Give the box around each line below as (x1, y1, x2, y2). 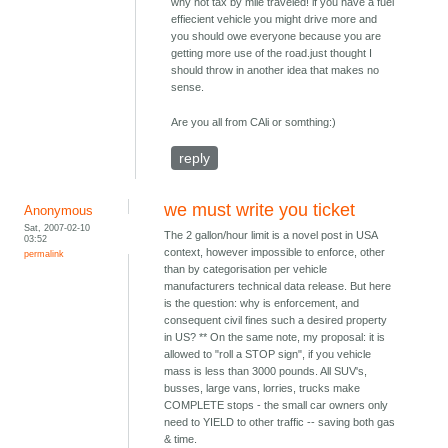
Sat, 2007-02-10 (24, 222, 91, 234)
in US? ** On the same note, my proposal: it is (164, 331, 386, 344)
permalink (24, 248, 65, 260)
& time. (164, 433, 198, 446)
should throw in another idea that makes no (171, 64, 380, 77)
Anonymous (24, 203, 94, 219)
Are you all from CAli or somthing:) (171, 116, 337, 129)
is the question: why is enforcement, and (164, 297, 360, 310)
